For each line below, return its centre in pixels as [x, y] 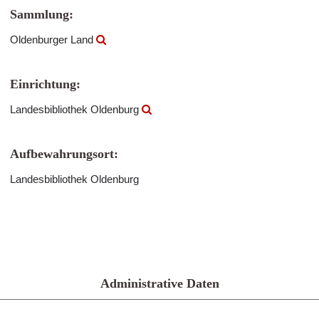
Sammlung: [42, 14]
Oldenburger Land [53, 40]
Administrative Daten [159, 283]
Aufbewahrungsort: [64, 154]
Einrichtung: [45, 84]
